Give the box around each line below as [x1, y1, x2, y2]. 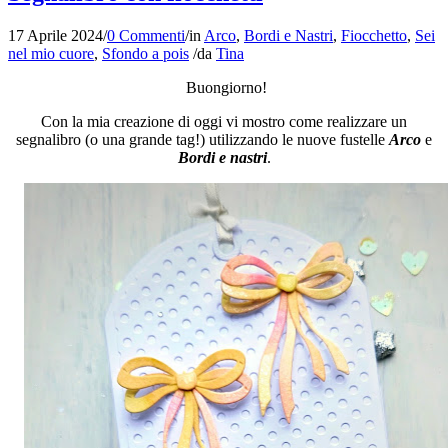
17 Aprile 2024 [8, 27, 103, 45]
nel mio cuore [8, 45, 94, 63]
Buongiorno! [181, 79, 267, 97]
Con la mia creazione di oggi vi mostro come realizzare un [41, 113, 407, 131]
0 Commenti [107, 27, 185, 45]
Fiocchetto [341, 27, 407, 45]
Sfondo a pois [102, 45, 189, 63]
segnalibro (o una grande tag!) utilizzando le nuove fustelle [16, 131, 389, 149]
